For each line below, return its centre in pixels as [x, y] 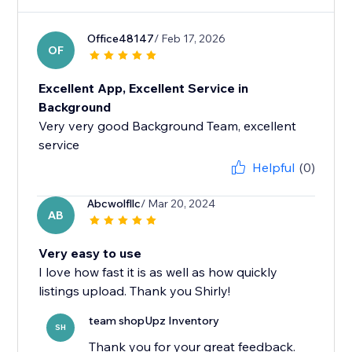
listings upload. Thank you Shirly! [135, 291]
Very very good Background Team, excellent [168, 126]
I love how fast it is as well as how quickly [158, 272]
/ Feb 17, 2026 [190, 39]
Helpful [273, 168]
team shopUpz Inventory [154, 321]
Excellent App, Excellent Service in [144, 88]
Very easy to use [90, 253]
